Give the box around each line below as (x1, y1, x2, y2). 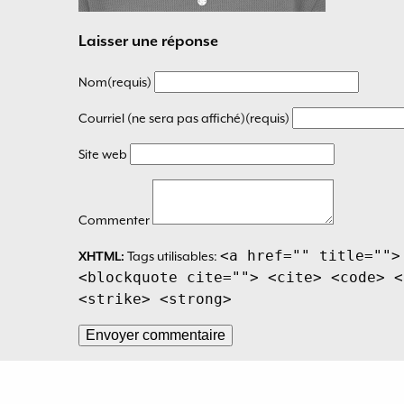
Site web (78, 146, 130, 161)
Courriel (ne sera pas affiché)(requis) (78, 110, 292, 125)
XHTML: (78, 248, 124, 263)
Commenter (78, 212, 152, 227)
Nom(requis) (78, 74, 154, 89)
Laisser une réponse (78, 32, 218, 50)
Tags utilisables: (124, 248, 220, 263)
